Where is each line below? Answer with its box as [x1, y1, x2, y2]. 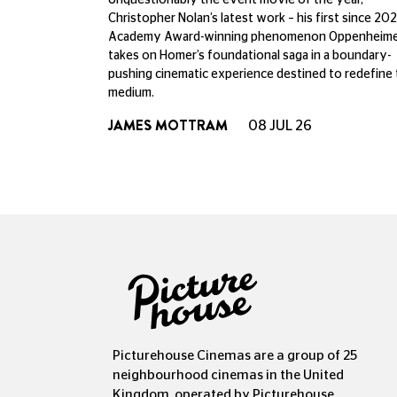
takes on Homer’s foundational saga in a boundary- [108, 50, 391, 63]
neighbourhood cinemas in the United [113, 368, 344, 382]
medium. [108, 87, 154, 100]
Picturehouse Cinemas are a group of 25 [113, 348, 357, 362]
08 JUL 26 [245, 119, 312, 134]
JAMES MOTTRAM [108, 115, 228, 136]
